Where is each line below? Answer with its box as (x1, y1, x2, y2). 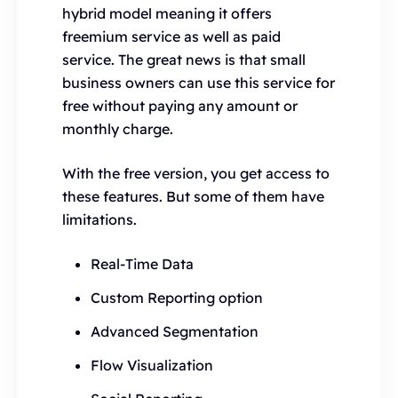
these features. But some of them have (62, 187, 324, 205)
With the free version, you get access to (62, 164, 330, 182)
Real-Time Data (91, 255, 194, 273)
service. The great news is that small (62, 51, 306, 68)
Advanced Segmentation (91, 322, 259, 340)
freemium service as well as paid (62, 28, 281, 45)
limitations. (62, 211, 137, 228)
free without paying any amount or (62, 97, 298, 115)
